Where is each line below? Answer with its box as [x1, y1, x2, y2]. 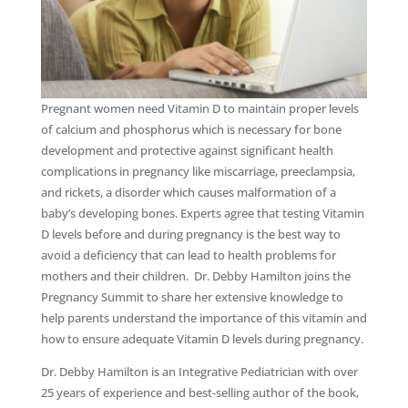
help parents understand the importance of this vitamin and [40, 310, 367, 327]
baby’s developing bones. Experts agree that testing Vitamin [40, 205, 364, 222]
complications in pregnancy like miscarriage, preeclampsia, [40, 163, 355, 180]
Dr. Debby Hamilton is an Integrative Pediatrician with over [40, 363, 358, 381]
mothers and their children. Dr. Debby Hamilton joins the [40, 268, 351, 285]
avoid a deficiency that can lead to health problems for [40, 247, 336, 264]
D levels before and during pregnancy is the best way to [40, 226, 341, 243]
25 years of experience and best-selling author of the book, [40, 384, 359, 402]
